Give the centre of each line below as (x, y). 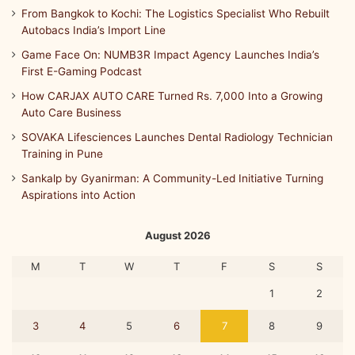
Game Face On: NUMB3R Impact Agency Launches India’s (170, 54)
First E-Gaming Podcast (82, 71)
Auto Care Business (71, 112)
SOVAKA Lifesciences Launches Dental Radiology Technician (177, 137)
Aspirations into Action (78, 195)
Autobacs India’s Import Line (94, 30)
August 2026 (177, 235)
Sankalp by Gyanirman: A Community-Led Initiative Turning (172, 178)
